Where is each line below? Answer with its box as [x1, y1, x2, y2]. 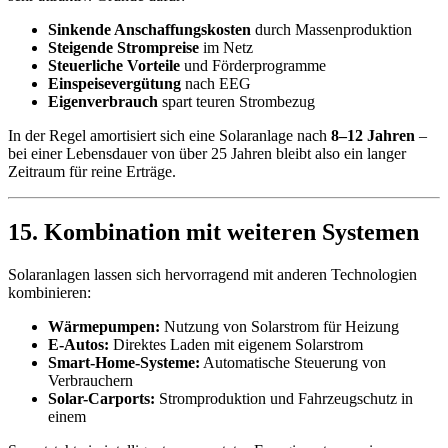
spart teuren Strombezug [158, 92, 315, 110]
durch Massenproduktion [251, 20, 412, 38]
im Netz [199, 38, 253, 56]
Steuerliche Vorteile [48, 56, 180, 74]
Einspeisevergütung [48, 74, 181, 92]
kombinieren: [8, 283, 91, 301]
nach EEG [181, 74, 251, 92]
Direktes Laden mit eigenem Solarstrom [109, 335, 363, 353]
